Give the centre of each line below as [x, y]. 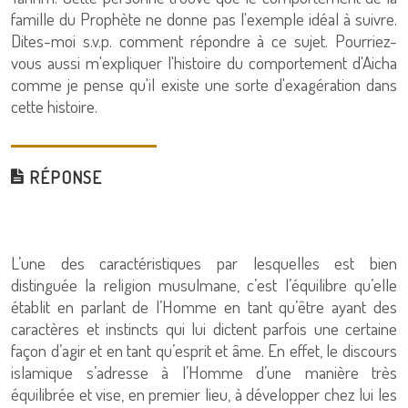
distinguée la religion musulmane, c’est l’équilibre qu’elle [204, 285]
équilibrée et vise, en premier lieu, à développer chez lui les [204, 394]
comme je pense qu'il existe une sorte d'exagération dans [204, 84]
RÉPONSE [63, 177]
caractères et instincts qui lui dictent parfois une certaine [204, 328]
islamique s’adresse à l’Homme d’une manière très [204, 372]
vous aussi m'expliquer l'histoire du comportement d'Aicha [204, 62]
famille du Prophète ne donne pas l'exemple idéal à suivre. [204, 19]
